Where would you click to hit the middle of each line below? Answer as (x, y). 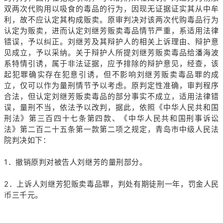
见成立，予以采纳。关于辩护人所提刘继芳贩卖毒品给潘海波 (111, 52)
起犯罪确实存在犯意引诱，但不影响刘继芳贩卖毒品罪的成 (111, 74)
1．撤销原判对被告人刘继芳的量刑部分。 (76, 162)
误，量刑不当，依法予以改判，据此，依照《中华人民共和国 (111, 107)
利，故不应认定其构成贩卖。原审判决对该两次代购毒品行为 (111, 19)
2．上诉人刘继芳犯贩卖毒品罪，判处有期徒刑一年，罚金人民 (111, 184)
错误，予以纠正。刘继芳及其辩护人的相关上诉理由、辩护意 (111, 41)
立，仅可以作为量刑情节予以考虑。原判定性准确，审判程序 (111, 85)
